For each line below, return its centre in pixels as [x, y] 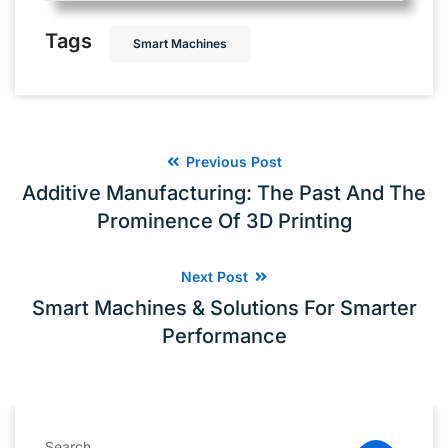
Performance [224, 335]
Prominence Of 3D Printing [224, 220]
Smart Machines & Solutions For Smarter [224, 307]
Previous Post [231, 161]
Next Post [216, 276]
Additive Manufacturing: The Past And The [224, 192]
